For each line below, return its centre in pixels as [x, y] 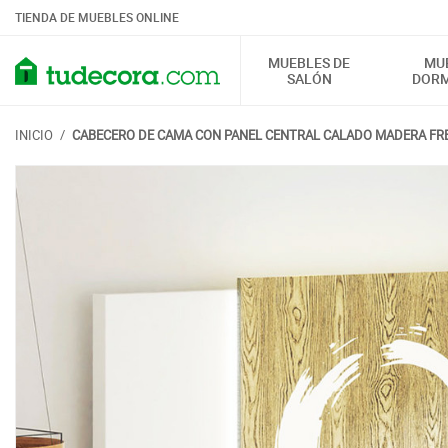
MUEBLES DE [309, 62]
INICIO [34, 135]
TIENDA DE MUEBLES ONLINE [97, 17]
